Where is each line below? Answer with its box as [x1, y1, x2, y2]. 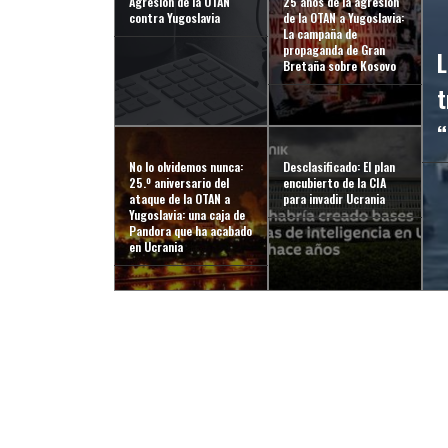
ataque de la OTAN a [129, 190, 230, 207]
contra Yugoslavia [129, 9, 220, 26]
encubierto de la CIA [283, 174, 387, 191]
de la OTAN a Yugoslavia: [283, 9, 405, 26]
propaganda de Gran [283, 41, 386, 58]
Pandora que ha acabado [129, 222, 252, 239]
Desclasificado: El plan [283, 158, 396, 175]
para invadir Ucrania [283, 190, 386, 207]
